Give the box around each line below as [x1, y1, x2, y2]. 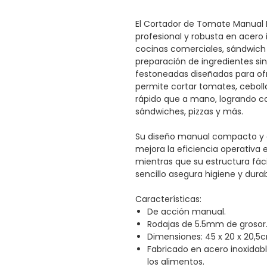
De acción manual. [147, 205, 226, 218]
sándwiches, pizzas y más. [135, 105, 243, 117]
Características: [135, 193, 201, 205]
